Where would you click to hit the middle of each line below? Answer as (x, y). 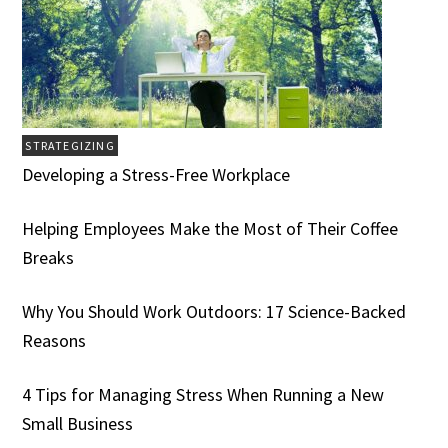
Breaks (48, 258)
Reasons (54, 341)
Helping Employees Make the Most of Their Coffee (210, 229)
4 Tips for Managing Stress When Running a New (203, 395)
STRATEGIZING (70, 146)
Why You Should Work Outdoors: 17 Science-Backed (214, 312)
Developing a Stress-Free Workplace (156, 175)
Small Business (78, 424)
